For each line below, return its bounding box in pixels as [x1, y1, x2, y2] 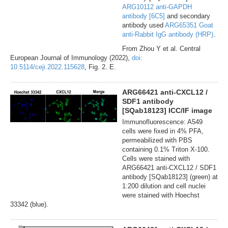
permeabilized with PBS [122, 136, 192, 144]
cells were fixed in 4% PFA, [122, 127, 204, 135]
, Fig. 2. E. [84, 63, 116, 71]
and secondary [165, 12, 210, 20]
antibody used [122, 21, 165, 29]
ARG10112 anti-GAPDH [122, 3, 192, 11]
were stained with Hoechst [122, 191, 199, 199]
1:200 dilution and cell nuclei [122, 182, 206, 190]
